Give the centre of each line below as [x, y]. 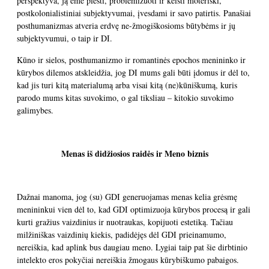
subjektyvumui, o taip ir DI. [65, 38]
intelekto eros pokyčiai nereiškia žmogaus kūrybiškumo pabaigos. [128, 260]
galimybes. [35, 110]
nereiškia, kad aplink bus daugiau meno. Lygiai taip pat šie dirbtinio [132, 247]
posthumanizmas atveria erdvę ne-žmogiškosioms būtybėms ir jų [126, 26]
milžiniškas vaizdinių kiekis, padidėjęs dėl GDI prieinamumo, [122, 234]
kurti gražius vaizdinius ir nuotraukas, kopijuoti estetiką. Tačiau [125, 222]
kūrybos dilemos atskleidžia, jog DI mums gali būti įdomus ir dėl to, [133, 72]
